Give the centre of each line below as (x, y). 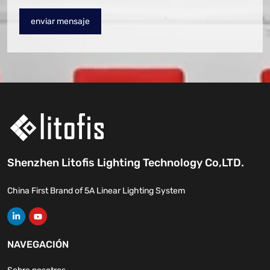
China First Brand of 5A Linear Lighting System (96, 191)
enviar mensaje (60, 22)
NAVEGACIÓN (38, 245)
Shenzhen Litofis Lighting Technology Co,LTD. (126, 163)
